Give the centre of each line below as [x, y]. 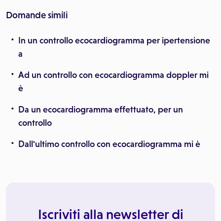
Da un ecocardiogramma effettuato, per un [101, 110]
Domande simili [37, 15]
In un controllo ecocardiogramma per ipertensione [114, 40]
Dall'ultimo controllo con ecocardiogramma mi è [109, 144]
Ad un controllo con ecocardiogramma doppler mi [113, 75]
